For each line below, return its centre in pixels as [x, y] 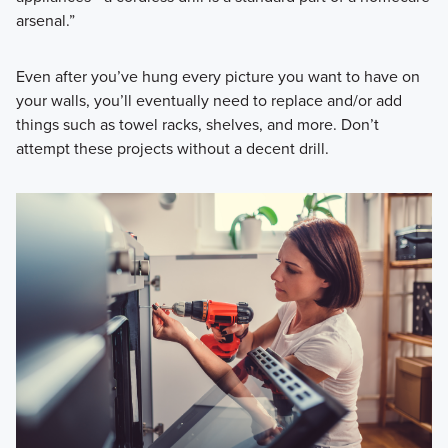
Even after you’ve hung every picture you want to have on [217, 77]
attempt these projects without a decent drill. [172, 149]
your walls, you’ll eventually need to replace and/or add [208, 101]
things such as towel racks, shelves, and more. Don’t [197, 125]
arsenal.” [45, 21]
